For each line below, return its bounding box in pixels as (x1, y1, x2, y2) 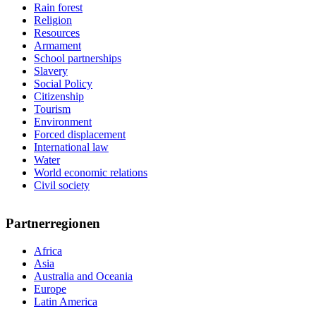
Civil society (34, 178, 90, 191)
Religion (34, 13, 72, 26)
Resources (34, 26, 80, 39)
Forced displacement (34, 128, 126, 140)
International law (34, 140, 109, 153)
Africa (34, 245, 62, 257)
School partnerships (34, 51, 121, 64)
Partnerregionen (6, 216, 100, 231)
